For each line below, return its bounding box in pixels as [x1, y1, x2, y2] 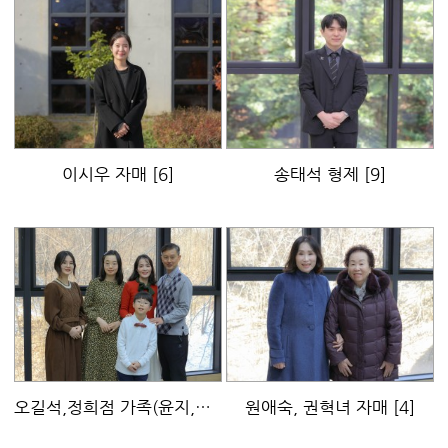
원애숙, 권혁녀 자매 [245, 397, 394, 417]
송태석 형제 [274, 164, 365, 184]
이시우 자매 [61, 164, 152, 184]
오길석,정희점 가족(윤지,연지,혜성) [195, 397, 211, 417]
